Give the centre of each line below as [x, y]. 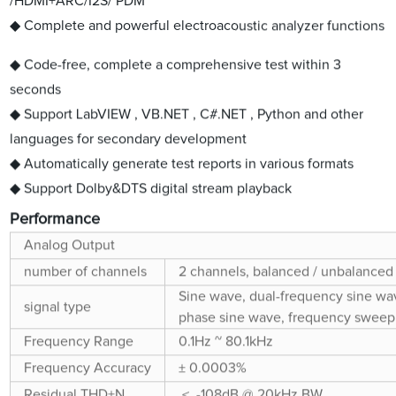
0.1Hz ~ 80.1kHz [226, 342]
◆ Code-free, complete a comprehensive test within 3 [176, 65]
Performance [55, 220]
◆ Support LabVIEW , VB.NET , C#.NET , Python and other [187, 114]
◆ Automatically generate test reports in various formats [182, 164]
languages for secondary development [129, 139]
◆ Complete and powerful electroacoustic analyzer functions [198, 26]
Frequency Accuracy [88, 368]
